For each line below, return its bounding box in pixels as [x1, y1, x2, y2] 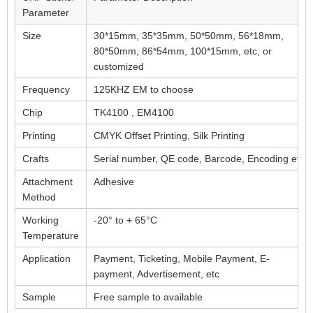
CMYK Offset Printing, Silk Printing [94, 130, 245, 142]
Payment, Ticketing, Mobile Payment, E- [94, 253, 270, 265]
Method [22, 191, 56, 203]
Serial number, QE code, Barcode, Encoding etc [94, 153, 305, 165]
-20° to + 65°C [94, 214, 157, 226]
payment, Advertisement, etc [94, 268, 219, 280]
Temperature [22, 230, 79, 242]
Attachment [22, 176, 73, 188]
